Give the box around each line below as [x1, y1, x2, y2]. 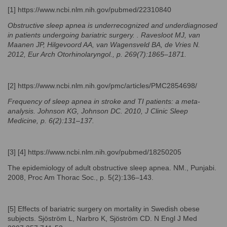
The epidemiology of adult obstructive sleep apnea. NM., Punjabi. [8, 163, 216, 172]
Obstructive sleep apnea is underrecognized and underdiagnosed [8, 21, 217, 29]
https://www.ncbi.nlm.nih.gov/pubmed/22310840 [18, 5, 171, 14]
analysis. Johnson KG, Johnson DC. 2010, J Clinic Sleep [8, 106, 188, 115]
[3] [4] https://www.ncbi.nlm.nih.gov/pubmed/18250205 [8, 147, 181, 156]
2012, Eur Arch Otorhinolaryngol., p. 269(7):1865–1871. [8, 50, 186, 58]
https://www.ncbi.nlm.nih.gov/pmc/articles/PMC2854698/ [18, 81, 197, 90]
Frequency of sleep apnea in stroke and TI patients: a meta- [8, 97, 200, 105]
